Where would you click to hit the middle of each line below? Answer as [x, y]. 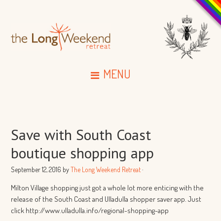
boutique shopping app [83, 153]
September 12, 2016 [36, 169]
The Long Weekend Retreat [106, 169]
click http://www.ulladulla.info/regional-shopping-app [90, 210]
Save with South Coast [81, 134]
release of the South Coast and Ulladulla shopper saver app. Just [106, 199]
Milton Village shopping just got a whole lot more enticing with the [108, 188]
